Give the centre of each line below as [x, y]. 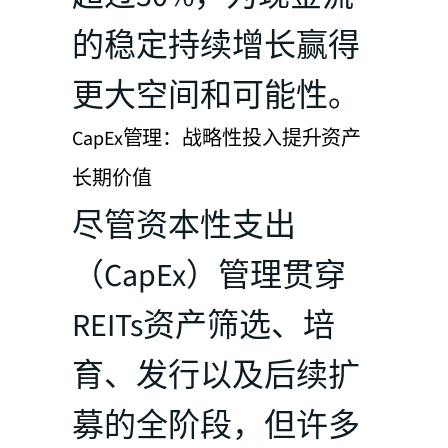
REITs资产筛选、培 [203, 325]
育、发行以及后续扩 [216, 375]
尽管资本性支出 [184, 225]
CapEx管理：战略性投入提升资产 [217, 138]
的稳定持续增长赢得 [216, 45]
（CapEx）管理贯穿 [209, 275]
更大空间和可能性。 [216, 95]
